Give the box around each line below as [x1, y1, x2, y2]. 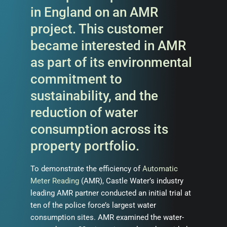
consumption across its [30, 122, 168, 137]
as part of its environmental [30, 55, 192, 70]
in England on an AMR [30, 5, 158, 20]
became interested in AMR [30, 38, 186, 53]
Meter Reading [30, 176, 79, 185]
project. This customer [30, 21, 163, 36]
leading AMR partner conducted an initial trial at [30, 188, 191, 198]
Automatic [142, 164, 178, 173]
